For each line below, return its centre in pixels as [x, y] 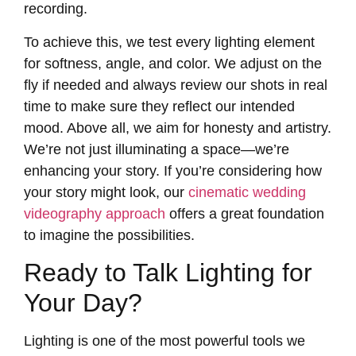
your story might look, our [106, 192]
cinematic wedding [247, 192]
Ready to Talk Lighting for [168, 273]
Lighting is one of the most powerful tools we [164, 341]
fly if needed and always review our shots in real [176, 85]
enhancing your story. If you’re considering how [173, 170]
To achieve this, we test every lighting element [169, 42]
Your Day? [83, 303]
